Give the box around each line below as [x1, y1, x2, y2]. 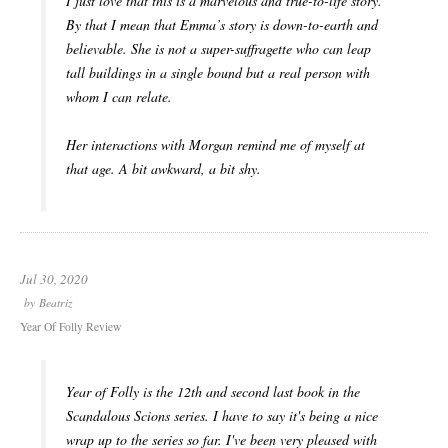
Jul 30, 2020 [20, 270, 88, 289]
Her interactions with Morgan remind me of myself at [66, 135, 365, 155]
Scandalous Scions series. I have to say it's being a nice [66, 406, 378, 426]
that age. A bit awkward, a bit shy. [66, 159, 261, 179]
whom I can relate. [66, 87, 172, 107]
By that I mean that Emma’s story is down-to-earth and [66, 15, 378, 35]
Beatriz [39, 295, 73, 311]
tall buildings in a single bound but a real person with [66, 63, 370, 83]
